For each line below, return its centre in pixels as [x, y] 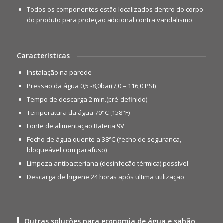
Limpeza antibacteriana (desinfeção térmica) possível [107, 164]
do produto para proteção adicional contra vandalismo [109, 20]
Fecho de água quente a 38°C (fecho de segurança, [104, 140]
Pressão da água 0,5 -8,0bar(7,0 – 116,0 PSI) [91, 86]
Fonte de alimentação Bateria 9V [75, 126]
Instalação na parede [59, 72]
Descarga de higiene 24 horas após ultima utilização [105, 177]
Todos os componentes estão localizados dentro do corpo [115, 10]
